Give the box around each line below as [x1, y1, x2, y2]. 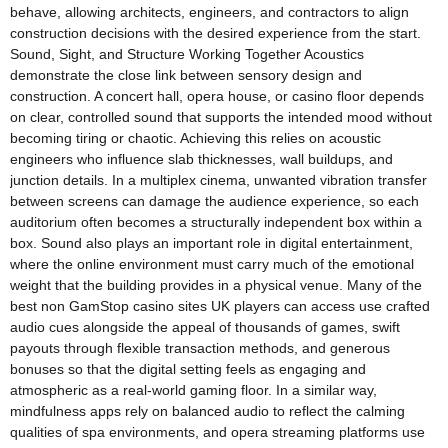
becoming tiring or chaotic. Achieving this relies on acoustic [10, 129, 381, 146]
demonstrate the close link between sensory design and [10, 66, 362, 83]
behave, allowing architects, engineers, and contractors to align [10, 3, 409, 20]
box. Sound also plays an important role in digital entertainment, [10, 234, 413, 251]
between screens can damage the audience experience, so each [10, 192, 419, 209]
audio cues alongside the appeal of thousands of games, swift [10, 318, 400, 335]
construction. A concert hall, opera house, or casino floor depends [10, 87, 424, 104]
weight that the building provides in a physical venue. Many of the [10, 276, 422, 293]
